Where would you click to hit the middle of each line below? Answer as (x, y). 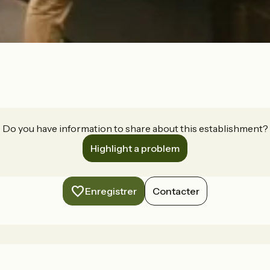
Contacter (176, 191)
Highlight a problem (135, 149)
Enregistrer (111, 191)
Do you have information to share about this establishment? (135, 129)
